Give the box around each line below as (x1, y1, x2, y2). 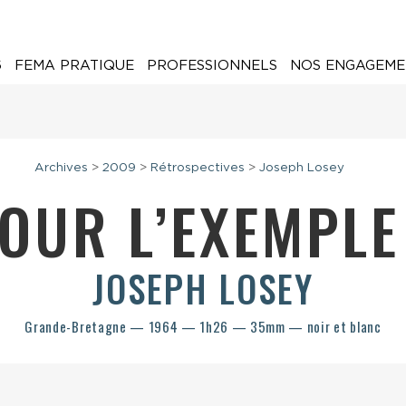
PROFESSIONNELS (146, 56, 277, 73)
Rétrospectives (150, 159, 245, 175)
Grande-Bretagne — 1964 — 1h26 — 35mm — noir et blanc (24, 316, 382, 337)
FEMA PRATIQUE (14, 56, 134, 73)
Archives (34, 159, 88, 175)
